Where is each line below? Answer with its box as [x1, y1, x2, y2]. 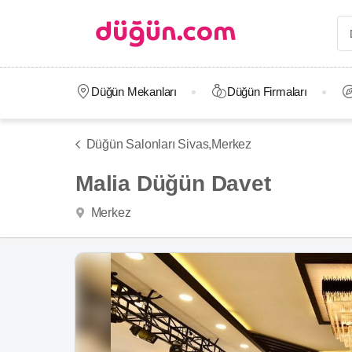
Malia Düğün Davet [75, 171, 271, 196]
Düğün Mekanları [90, 85, 177, 98]
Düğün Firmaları [226, 85, 307, 98]
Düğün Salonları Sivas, [86, 137, 212, 151]
